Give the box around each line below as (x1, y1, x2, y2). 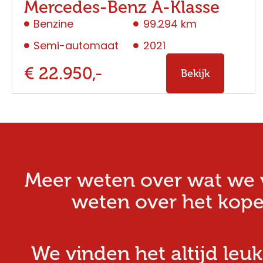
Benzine (33, 16, 74, 32)
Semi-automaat (33, 38, 119, 53)
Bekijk (181, 68, 210, 80)
